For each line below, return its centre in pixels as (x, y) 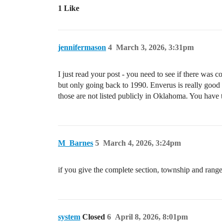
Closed (95, 217)
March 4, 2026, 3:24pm (142, 143)
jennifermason (82, 47)
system (69, 217)
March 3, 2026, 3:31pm (155, 47)
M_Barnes (76, 143)
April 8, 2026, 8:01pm (151, 217)
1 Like (69, 8)
